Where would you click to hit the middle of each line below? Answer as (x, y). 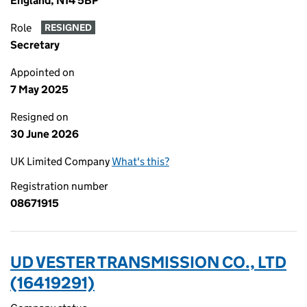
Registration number (59, 186)
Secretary (35, 45)
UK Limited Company (61, 161)
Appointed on (42, 72)
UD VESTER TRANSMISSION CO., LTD (148, 262)
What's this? (140, 161)
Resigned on (39, 117)
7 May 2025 (39, 89)
